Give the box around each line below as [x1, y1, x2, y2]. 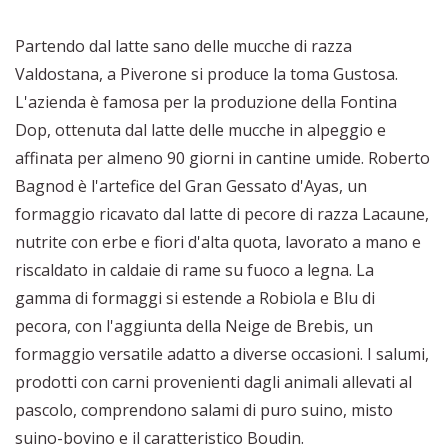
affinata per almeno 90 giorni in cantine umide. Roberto [15, 147, 430, 170]
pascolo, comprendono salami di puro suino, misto [15, 399, 393, 422]
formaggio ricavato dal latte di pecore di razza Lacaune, [15, 203, 429, 226]
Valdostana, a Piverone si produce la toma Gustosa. [15, 63, 398, 86]
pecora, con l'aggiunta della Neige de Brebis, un [15, 315, 373, 338]
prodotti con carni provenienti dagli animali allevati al [15, 371, 412, 394]
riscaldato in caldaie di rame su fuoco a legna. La [15, 259, 374, 282]
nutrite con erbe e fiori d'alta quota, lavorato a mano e [15, 231, 421, 254]
